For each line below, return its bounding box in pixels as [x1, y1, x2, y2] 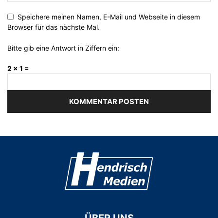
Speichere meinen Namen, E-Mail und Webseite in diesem [18, 12, 200, 21]
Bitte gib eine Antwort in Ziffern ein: [7, 43, 119, 52]
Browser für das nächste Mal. [7, 22, 100, 31]
